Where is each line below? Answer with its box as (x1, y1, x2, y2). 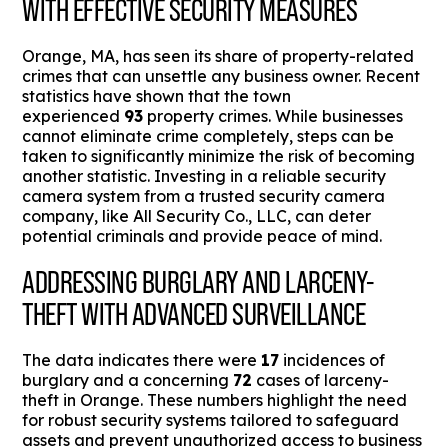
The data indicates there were (22, 350, 262, 371)
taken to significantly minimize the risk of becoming (22, 146, 416, 167)
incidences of (279, 350, 386, 371)
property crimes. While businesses (143, 106, 404, 127)
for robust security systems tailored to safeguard (22, 410, 400, 431)
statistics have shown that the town (22, 86, 292, 107)
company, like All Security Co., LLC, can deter (22, 206, 372, 227)
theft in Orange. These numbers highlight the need (22, 390, 408, 411)
